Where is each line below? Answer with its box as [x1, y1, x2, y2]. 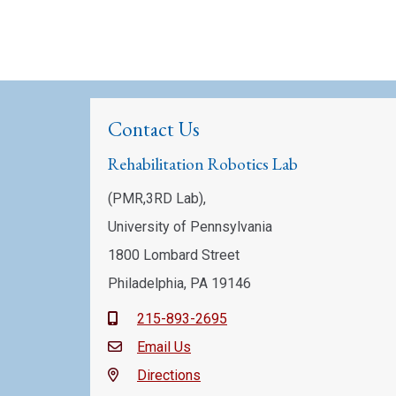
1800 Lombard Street [108, 246, 240, 263]
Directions [137, 366, 201, 384]
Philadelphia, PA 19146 [108, 274, 251, 292]
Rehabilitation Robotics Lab [108, 153, 298, 176]
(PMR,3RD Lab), [108, 189, 206, 207]
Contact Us [108, 115, 200, 142]
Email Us [137, 338, 191, 355]
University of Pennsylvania [108, 217, 272, 235]
